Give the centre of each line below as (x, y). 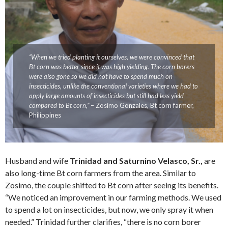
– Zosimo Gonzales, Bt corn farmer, (141, 105)
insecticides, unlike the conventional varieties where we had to (113, 86)
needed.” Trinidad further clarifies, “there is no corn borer (103, 221)
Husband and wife (37, 160)
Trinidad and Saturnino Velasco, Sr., (136, 160)
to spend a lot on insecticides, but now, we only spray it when (109, 209)
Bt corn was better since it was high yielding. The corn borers (111, 66)
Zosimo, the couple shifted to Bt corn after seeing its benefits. (112, 185)
